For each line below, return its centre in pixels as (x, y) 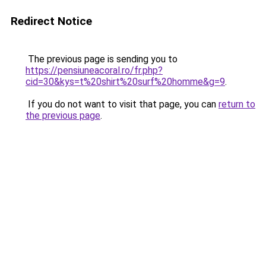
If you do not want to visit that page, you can (122, 104)
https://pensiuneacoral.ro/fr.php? (94, 70)
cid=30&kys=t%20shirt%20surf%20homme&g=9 (125, 82)
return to (237, 104)
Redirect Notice (51, 21)
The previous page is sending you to (102, 59)
